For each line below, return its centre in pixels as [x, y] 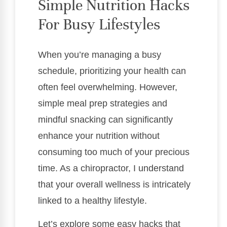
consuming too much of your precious [114, 152]
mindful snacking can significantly [105, 119]
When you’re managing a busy [100, 54]
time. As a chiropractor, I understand [111, 168]
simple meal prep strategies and [103, 103]
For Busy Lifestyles [99, 24]
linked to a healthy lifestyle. [92, 200]
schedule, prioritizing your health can [112, 71]
